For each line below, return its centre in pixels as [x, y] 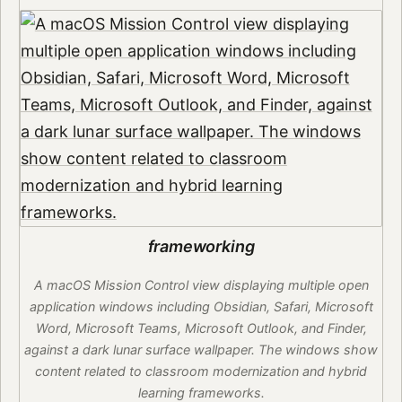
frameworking [201, 246]
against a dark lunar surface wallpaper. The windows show [201, 349]
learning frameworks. [201, 392]
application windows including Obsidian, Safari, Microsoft [201, 306]
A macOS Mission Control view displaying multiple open [201, 284]
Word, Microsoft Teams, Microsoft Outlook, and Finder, [201, 328]
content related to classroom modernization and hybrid [201, 371]
